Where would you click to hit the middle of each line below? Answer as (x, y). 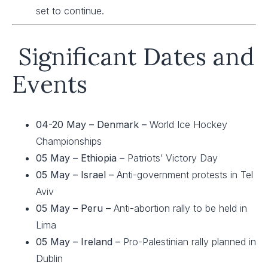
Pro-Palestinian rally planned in (190, 242)
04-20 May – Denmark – (93, 124)
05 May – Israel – (76, 175)
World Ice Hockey (188, 124)
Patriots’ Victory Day (173, 158)
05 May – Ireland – (80, 242)
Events (50, 84)
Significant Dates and (136, 57)
